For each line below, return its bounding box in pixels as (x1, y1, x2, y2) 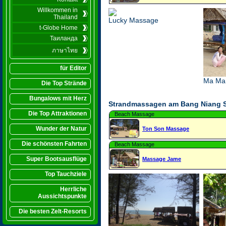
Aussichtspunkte (38, 193, 87, 200)
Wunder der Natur (36, 125, 87, 132)
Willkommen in (37, 7, 78, 14)
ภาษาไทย (52, 47, 78, 54)
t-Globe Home (39, 24, 78, 31)
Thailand (53, 14, 78, 21)
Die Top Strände (41, 80, 87, 87)
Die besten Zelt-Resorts (19, 208, 87, 215)
